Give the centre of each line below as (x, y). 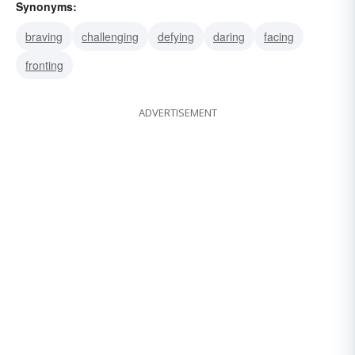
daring (229, 37)
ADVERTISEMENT (177, 113)
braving (44, 37)
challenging (110, 37)
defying (176, 37)
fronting (44, 65)
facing (279, 37)
